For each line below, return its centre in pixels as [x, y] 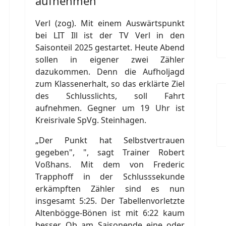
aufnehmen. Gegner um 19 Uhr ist [110, 108]
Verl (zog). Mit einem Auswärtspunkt [110, 23]
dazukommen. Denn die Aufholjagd [110, 71]
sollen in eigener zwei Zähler [110, 59]
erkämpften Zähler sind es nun [110, 188]
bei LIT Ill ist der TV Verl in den [110, 35]
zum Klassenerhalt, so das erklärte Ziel [110, 83]
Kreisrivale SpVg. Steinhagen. [91, 120]
